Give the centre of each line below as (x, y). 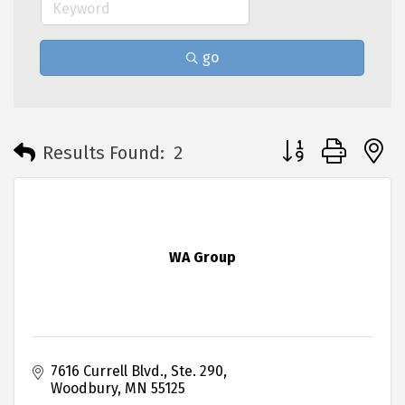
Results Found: (104, 152)
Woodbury (84, 389)
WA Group (202, 258)
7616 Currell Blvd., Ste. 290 (137, 372)
